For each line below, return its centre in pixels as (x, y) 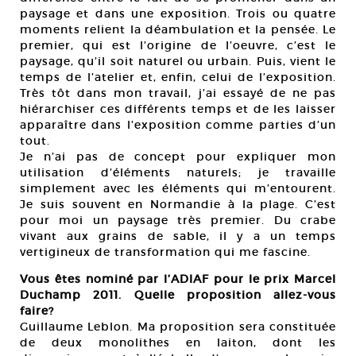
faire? (37, 311)
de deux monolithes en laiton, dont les (178, 343)
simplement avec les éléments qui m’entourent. (178, 189)
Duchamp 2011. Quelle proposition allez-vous (178, 295)
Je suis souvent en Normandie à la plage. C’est (178, 205)
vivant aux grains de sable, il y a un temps (178, 236)
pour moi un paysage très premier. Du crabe (178, 221)
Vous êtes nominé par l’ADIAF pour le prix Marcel (178, 279)
